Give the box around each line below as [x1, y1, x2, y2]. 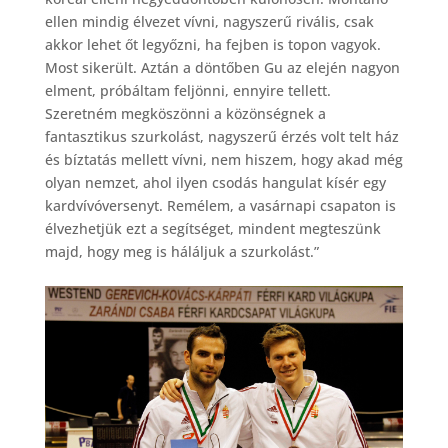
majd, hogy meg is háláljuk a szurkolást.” [44, 241, 319, 261]
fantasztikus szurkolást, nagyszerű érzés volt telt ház [44, 126, 399, 146]
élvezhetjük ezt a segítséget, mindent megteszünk [44, 218, 381, 238]
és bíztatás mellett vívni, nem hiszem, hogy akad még [44, 149, 403, 169]
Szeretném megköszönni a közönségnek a [44, 103, 326, 123]
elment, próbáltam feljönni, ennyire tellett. [44, 80, 331, 100]
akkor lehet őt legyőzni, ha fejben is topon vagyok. [44, 34, 381, 54]
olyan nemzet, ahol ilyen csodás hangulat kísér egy [44, 172, 386, 192]
